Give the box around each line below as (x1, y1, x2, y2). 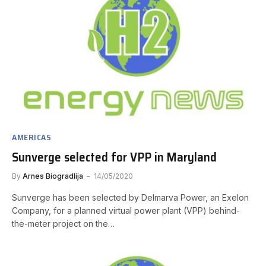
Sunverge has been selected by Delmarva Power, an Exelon (12, 192, 249, 203)
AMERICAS (12, 131, 52, 144)
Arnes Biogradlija (23, 172, 83, 181)
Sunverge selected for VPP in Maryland (12, 147, 217, 167)
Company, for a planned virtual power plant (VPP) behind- (12, 205, 240, 216)
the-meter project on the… (12, 218, 115, 229)
